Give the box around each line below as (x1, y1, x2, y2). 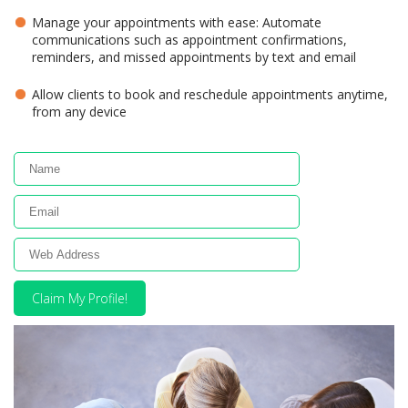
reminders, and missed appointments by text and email (32, 48, 356, 66)
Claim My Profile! (32, 290, 127, 307)
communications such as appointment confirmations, (32, 31, 347, 48)
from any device (32, 103, 127, 120)
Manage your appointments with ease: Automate (32, 14, 321, 31)
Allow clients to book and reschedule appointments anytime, (32, 86, 388, 103)
